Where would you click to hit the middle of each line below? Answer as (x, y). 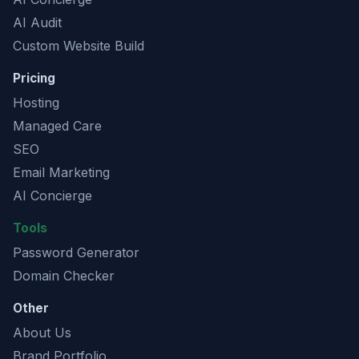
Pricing (34, 78)
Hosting (36, 103)
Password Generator (76, 252)
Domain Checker (64, 276)
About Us (42, 333)
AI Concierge (52, 196)
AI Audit (37, 22)
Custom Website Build (79, 46)
